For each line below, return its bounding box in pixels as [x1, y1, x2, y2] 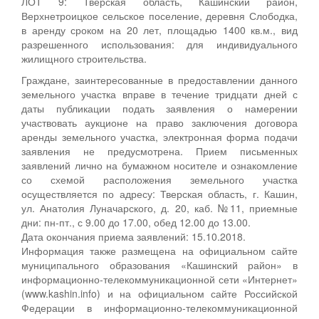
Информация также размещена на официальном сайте [21, 243, 298, 258]
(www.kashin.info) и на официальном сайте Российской [21, 286, 298, 300]
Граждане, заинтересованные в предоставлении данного [21, 72, 298, 87]
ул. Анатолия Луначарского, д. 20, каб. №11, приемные [21, 200, 298, 215]
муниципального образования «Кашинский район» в [21, 257, 298, 272]
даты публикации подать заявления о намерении [21, 100, 298, 115]
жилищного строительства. [21, 51, 147, 66]
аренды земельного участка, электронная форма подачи [21, 129, 298, 144]
